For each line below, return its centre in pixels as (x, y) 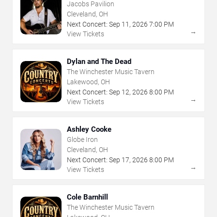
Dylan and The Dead (99, 62)
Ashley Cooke (89, 130)
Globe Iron (82, 140)
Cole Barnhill (87, 197)
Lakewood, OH (88, 82)
